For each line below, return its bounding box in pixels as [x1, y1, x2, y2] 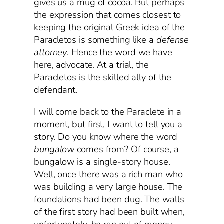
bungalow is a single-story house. [34, 155, 170, 168]
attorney [34, 46, 67, 59]
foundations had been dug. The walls [34, 192, 184, 206]
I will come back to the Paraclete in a [34, 105, 182, 118]
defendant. [34, 83, 78, 97]
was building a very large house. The [34, 180, 183, 193]
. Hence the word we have [67, 46, 172, 59]
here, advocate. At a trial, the [34, 58, 149, 72]
